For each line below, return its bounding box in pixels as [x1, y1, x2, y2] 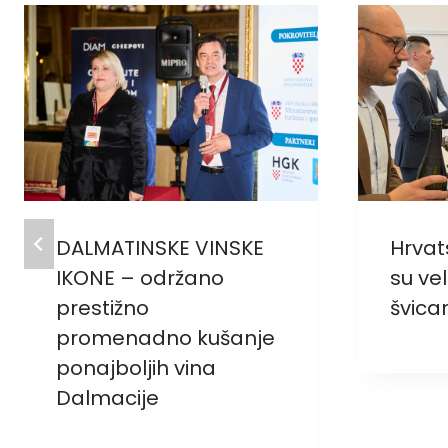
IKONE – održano [56, 263, 224, 292]
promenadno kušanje [56, 323, 275, 352]
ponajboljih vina [56, 353, 216, 382]
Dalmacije [56, 383, 159, 412]
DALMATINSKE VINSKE [56, 233, 264, 262]
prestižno [56, 293, 149, 322]
